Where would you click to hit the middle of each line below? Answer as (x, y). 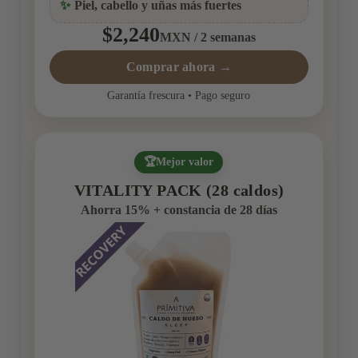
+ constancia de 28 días (213, 210)
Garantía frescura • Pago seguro (179, 95)
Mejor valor (185, 162)
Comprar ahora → (179, 67)
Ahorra (102, 210)
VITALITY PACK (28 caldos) (179, 191)
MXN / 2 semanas (207, 38)
